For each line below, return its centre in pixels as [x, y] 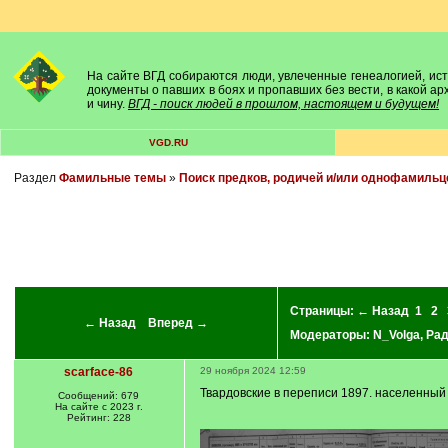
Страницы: [323, 311]
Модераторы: [331, 335]
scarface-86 [98, 372]
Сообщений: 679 [98, 395]
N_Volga [396, 335]
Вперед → [177, 323]
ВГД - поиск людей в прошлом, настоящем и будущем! [283, 104]
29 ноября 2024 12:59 [252, 370]
